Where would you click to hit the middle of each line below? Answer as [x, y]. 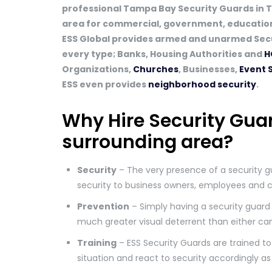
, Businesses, [209, 69]
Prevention [103, 206]
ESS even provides [105, 84]
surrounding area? [148, 142]
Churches [156, 69]
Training [97, 243]
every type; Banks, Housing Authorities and [163, 54]
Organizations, [97, 69]
